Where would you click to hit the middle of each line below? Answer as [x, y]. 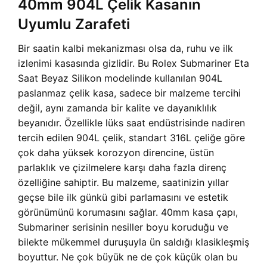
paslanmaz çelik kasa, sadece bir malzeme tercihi [129, 93]
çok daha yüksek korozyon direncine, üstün [116, 153]
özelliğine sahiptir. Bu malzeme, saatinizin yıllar [123, 183]
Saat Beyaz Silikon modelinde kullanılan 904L [120, 78]
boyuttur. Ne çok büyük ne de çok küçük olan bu [128, 257]
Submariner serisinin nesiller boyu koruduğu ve [123, 227]
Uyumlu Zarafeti [74, 24]
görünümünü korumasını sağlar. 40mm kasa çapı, [128, 212]
